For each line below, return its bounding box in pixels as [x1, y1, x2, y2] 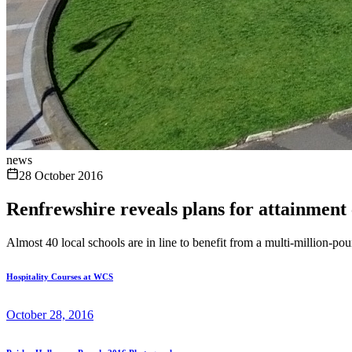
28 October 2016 [19, 169, 103, 182]
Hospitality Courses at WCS [6, 271, 113, 281]
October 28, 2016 [6, 307, 93, 321]
